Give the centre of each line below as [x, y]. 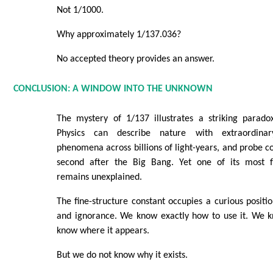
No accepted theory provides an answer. [135, 59]
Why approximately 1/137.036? [119, 34]
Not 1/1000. [80, 10]
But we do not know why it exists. [122, 256]
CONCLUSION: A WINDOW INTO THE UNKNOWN [113, 89]
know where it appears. [103, 231]
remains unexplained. [99, 178]
